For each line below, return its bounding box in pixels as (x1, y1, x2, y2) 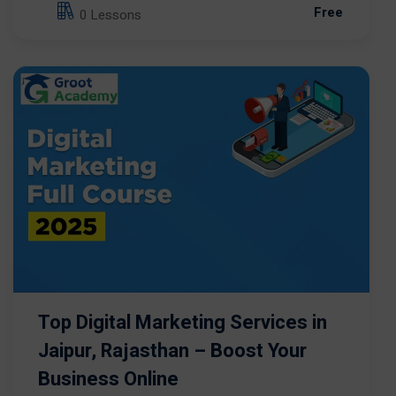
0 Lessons (80, 5, 141, 26)
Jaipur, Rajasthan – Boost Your (38, 337, 307, 365)
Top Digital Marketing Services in (38, 308, 327, 337)
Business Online (38, 365, 179, 393)
